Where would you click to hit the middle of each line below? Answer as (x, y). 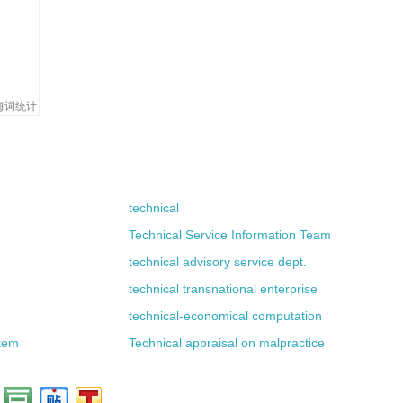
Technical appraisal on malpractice (227, 343)
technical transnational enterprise (224, 289)
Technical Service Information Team (230, 235)
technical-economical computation (226, 316)
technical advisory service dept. (218, 262)
